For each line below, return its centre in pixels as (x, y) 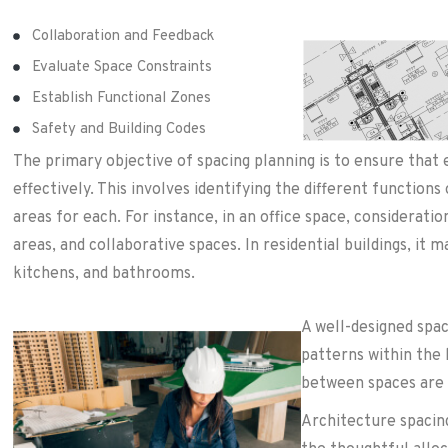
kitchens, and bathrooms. (104, 273)
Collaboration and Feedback (123, 36)
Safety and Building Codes (119, 129)
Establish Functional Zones (122, 98)
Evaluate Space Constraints (122, 67)
